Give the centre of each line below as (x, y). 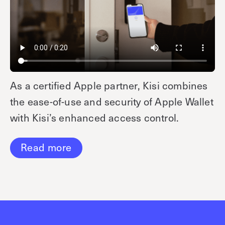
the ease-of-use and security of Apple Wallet (112, 101)
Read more (46, 147)
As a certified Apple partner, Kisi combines (109, 85)
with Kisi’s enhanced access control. (95, 117)
